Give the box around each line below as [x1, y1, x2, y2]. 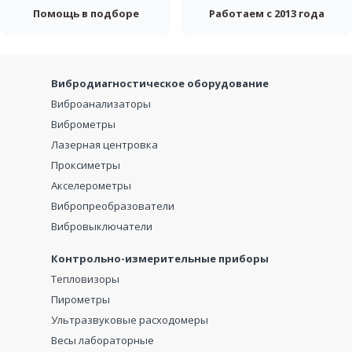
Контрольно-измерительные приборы [50, 251, 269, 266]
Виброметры [50, 116, 115, 131]
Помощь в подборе [32, 5, 139, 20]
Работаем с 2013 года [208, 5, 324, 20]
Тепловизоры [50, 271, 119, 286]
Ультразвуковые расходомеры [50, 312, 208, 327]
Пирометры [50, 291, 110, 306]
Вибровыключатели [50, 218, 152, 233]
